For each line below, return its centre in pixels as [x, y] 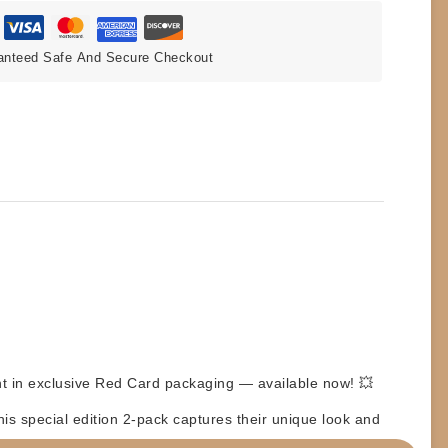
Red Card [127, 382]
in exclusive [51, 382]
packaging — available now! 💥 [267, 382]
